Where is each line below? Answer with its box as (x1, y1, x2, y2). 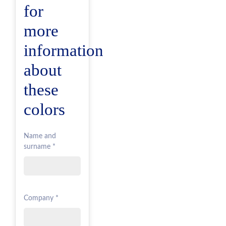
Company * (24, 195, 59, 202)
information (24, 41, 103, 60)
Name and (24, 133, 56, 140)
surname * (24, 143, 55, 151)
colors (24, 100, 65, 119)
